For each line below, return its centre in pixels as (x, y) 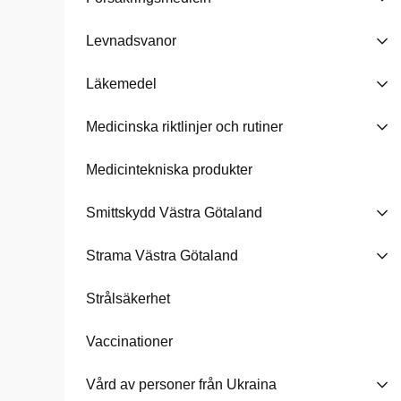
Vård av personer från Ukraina (181, 384)
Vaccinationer (129, 341)
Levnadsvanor (131, 41)
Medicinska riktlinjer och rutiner (184, 127)
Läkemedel (121, 84)
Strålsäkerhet (128, 299)
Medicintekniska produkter (169, 170)
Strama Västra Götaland (162, 256)
